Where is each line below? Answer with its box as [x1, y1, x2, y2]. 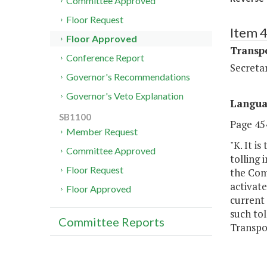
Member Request [66, 126, 138, 138]
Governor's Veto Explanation [66, 90, 184, 102]
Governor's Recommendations [66, 71, 191, 83]
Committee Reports [58, 215, 164, 229]
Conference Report [66, 52, 145, 64]
